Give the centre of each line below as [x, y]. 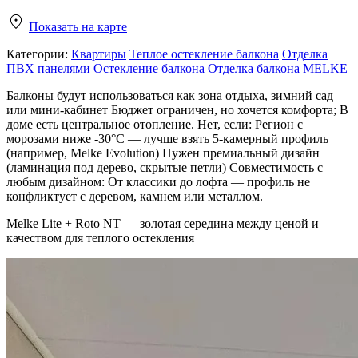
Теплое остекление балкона [204, 54]
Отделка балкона [254, 68]
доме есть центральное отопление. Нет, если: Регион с [155, 124]
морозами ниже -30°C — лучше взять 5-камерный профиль [167, 138]
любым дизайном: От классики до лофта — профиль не [158, 181]
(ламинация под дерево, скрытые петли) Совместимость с [165, 167]
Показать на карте [78, 26]
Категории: [37, 54]
